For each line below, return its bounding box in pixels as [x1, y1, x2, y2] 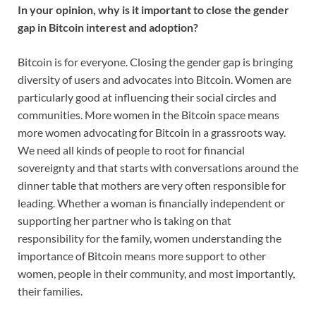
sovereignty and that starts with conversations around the [18, 161, 298, 175]
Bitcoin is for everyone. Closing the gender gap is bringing [18, 55, 293, 69]
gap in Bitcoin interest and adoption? [18, 20, 198, 35]
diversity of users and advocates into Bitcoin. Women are [18, 73, 291, 87]
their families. [18, 284, 83, 298]
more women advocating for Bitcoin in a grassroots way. [18, 126, 286, 140]
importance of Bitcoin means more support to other [18, 249, 266, 263]
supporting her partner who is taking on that [18, 214, 231, 228]
